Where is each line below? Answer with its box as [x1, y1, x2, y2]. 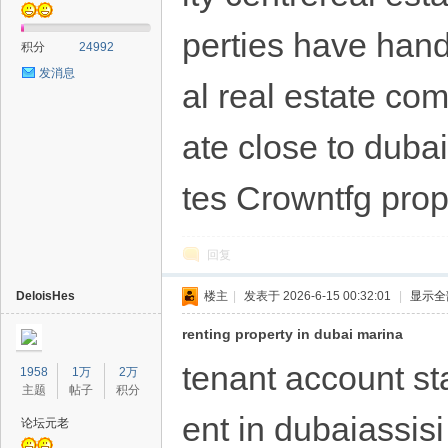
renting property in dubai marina [182, 326, 403, 342]
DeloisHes [16, 289, 75, 303]
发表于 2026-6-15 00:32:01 [244, 289, 391, 303]
